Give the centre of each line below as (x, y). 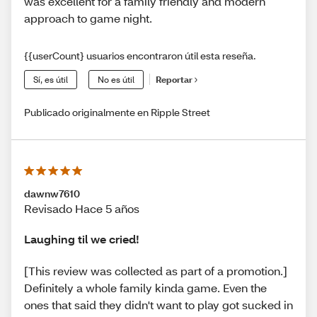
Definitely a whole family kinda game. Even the (145, 288)
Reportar (174, 80)
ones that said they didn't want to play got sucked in (158, 305)
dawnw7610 (52, 193)
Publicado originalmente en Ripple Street (117, 112)
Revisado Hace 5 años (82, 208)
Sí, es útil (51, 79)
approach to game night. (88, 18)
